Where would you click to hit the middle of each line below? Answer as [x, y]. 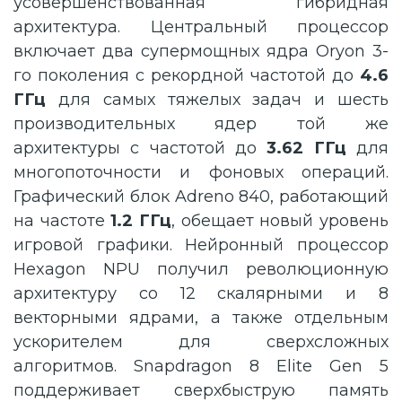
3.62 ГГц [306, 148]
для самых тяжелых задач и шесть [217, 100]
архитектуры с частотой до [140, 148]
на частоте [62, 221]
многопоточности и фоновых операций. [201, 172]
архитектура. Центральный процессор [201, 27]
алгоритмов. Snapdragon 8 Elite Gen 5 [201, 366]
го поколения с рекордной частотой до [187, 75]
